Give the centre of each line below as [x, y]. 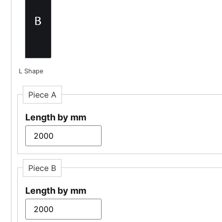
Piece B [42, 168]
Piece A [42, 94]
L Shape [31, 71]
